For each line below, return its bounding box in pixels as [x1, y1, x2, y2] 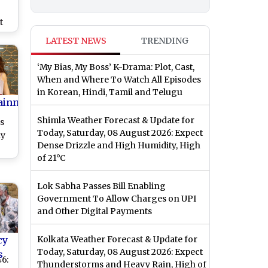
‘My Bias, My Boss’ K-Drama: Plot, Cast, [37, 62, 194, 73]
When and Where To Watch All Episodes [37, 74, 201, 86]
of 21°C [37, 153, 66, 164]
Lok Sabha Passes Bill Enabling [37, 181, 166, 192]
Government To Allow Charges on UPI [37, 193, 196, 205]
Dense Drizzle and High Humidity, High [37, 140, 200, 151]
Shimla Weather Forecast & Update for [37, 115, 194, 126]
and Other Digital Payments [37, 206, 152, 217]
